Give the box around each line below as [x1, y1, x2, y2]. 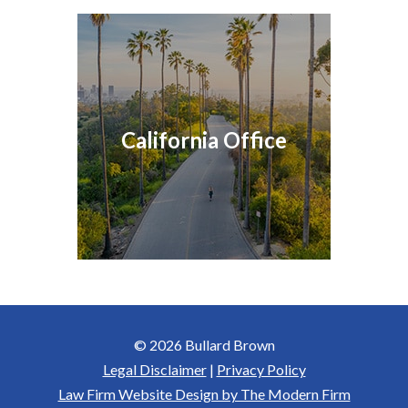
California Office [121, 127, 287, 153]
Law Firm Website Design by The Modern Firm [57, 385, 351, 403]
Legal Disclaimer [102, 361, 207, 378]
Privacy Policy [216, 361, 306, 378]
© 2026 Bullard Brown [133, 336, 275, 353]
